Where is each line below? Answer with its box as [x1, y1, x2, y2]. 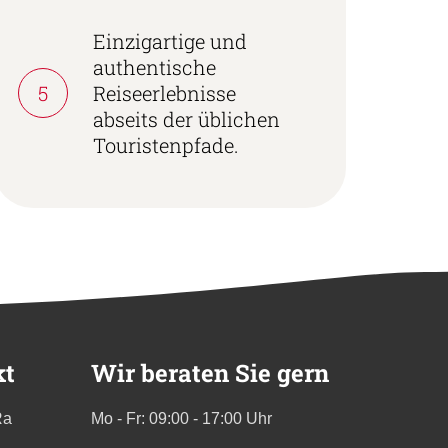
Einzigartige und [92, 27, 247, 54]
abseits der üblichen [92, 105, 280, 132]
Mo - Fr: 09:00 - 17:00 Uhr [91, 409, 272, 427]
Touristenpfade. [92, 131, 239, 158]
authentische [92, 53, 216, 80]
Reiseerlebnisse [92, 79, 236, 106]
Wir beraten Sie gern [91, 356, 329, 389]
